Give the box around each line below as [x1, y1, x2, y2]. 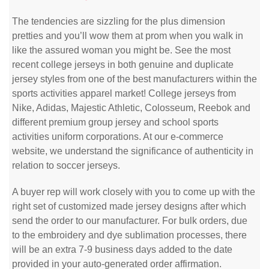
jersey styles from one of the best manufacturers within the [12, 74, 257, 84]
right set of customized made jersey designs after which [12, 201, 246, 211]
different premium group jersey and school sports [12, 117, 219, 127]
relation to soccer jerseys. [12, 160, 120, 171]
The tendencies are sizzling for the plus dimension [12, 16, 225, 26]
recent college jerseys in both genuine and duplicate [12, 59, 234, 70]
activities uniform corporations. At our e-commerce [12, 131, 223, 142]
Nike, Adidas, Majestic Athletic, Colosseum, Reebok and [12, 103, 250, 113]
